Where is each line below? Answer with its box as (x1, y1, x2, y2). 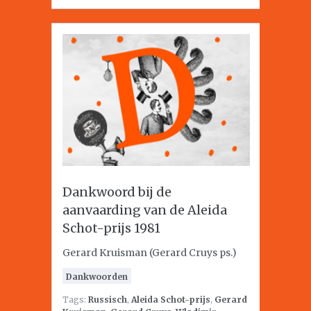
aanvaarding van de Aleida (62, 202, 227, 218)
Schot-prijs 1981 (62, 220, 160, 236)
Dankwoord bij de (62, 184, 171, 200)
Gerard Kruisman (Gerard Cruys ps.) (62, 246, 237, 259)
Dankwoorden (66, 271, 128, 282)
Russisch (88, 294, 127, 305)
